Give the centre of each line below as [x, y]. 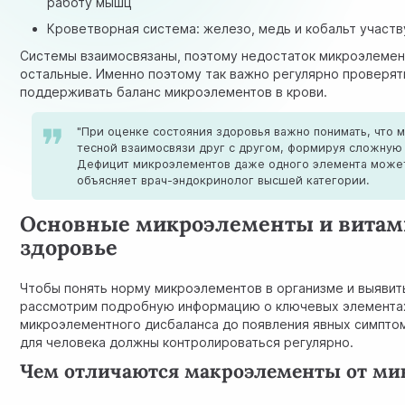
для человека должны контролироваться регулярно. [187, 343]
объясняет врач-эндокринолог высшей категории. [223, 180]
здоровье [69, 247]
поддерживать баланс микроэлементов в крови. [174, 91]
